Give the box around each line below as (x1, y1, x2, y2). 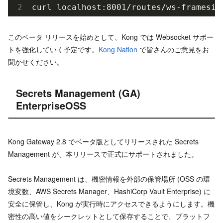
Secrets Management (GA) (16, 86, 140, 101)
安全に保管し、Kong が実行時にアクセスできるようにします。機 (8, 198, 215, 209)
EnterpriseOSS (16, 98, 86, 113)
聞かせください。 (8, 57, 64, 67)
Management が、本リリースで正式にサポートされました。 (8, 148, 198, 159)
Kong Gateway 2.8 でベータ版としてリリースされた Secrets (8, 136, 199, 146)
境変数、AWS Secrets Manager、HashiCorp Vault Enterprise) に (8, 186, 211, 196)
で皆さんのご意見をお (137, 44, 209, 55)
